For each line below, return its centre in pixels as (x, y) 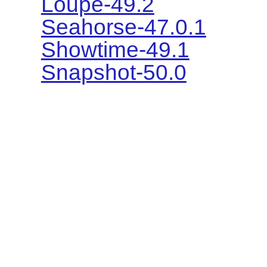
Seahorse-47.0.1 (123, 27)
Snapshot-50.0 (114, 73)
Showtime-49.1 (115, 50)
